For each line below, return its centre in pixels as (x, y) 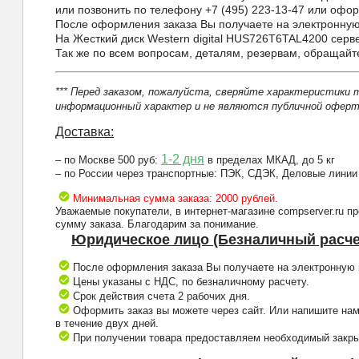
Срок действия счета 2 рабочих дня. (159, 296)
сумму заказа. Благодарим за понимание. (157, 224)
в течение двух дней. (107, 324)
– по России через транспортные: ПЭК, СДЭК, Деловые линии (206, 174)
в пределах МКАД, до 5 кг (269, 160)
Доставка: (84, 132)
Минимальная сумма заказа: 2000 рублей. (175, 199)
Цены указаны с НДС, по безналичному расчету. (189, 282)
